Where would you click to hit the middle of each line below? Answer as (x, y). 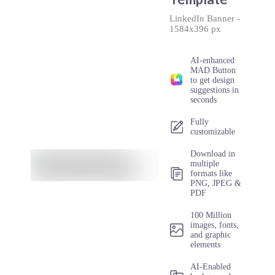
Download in (213, 154)
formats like (211, 173)
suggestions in (215, 90)
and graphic (211, 235)
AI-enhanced (213, 60)
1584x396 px (196, 29)
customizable (213, 132)
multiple (205, 164)
